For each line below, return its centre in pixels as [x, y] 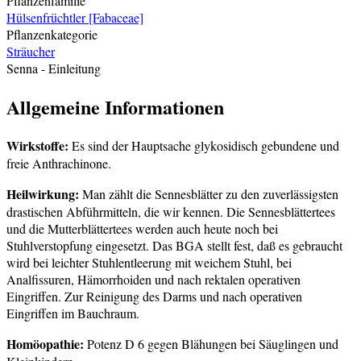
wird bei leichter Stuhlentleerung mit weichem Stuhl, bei [149, 263]
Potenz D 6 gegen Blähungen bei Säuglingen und [213, 344]
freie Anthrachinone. [59, 164]
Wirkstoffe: [37, 146]
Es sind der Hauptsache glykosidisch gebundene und [204, 146]
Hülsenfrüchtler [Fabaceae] [75, 17]
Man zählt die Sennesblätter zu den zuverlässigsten [209, 194]
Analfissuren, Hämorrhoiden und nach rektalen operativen [154, 280]
